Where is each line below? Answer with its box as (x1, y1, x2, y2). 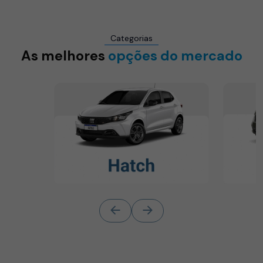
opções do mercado (107, 46, 242, 65)
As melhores (21, 46, 108, 65)
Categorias (110, 32, 153, 43)
